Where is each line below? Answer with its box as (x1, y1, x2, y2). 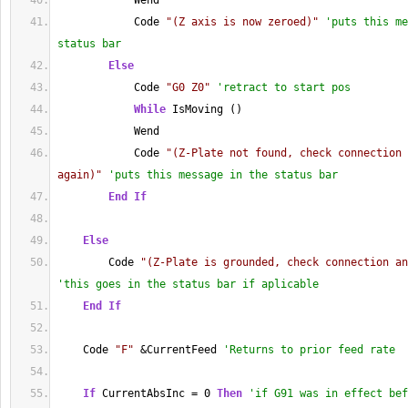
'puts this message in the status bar (108, 168, 338, 181)
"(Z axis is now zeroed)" (166, 15, 319, 28)
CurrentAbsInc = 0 (96, 387, 217, 400)
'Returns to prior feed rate (223, 343, 395, 356)
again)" (57, 168, 102, 181)
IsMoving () (166, 103, 242, 116)
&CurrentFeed (134, 343, 223, 356)
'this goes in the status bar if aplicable (57, 278, 319, 291)
